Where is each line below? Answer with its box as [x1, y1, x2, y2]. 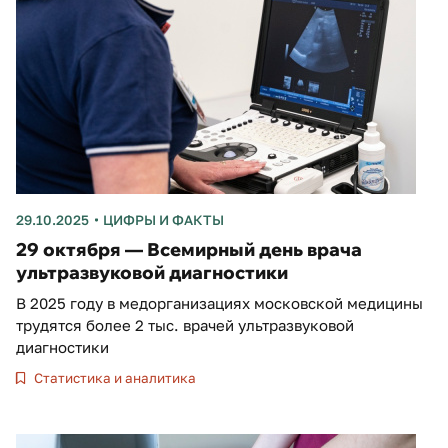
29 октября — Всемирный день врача [16, 238, 362, 262]
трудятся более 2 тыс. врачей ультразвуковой [16, 316, 354, 335]
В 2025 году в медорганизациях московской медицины [16, 294, 423, 313]
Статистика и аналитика [31, 370, 197, 387]
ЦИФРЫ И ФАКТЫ [102, 212, 224, 229]
